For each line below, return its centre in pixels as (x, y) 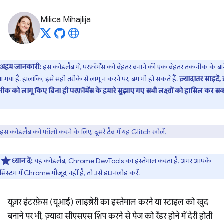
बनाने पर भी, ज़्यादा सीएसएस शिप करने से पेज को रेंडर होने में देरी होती (110, 216)
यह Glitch (136, 132)
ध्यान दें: (23, 161)
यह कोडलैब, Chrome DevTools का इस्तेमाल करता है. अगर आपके (123, 161)
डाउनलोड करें (121, 173)
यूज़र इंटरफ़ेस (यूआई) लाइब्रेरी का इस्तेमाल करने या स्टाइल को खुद (108, 202)
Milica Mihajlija (66, 20)
